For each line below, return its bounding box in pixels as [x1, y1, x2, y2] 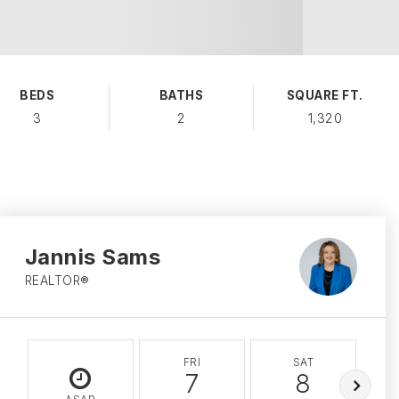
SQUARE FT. [286, 88, 363, 102]
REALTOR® [24, 273, 90, 288]
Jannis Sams [24, 244, 161, 270]
